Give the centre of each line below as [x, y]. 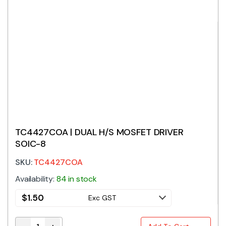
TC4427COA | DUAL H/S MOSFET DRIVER [99, 132]
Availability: [36, 179]
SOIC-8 [31, 144]
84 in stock [77, 179]
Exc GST [102, 197]
